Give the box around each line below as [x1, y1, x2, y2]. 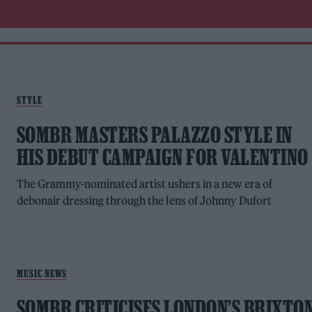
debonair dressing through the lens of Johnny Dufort [16, 194, 272, 208]
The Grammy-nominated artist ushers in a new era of [16, 177, 273, 191]
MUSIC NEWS [16, 267, 67, 279]
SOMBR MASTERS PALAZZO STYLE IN [16, 123, 292, 147]
